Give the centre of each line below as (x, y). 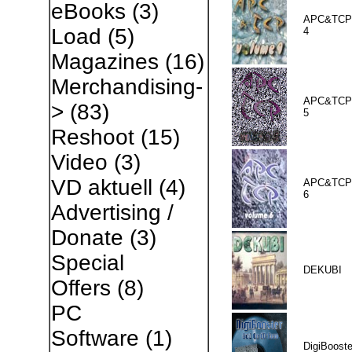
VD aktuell (101, 187)
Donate (87, 238)
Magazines (104, 62)
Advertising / (112, 213)
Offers (81, 288)
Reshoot (92, 137)
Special (87, 263)
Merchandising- (126, 87)
